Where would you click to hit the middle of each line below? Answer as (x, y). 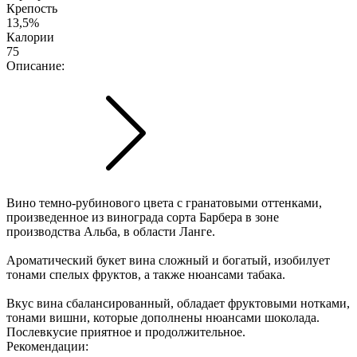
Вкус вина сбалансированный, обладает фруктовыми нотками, (178, 303)
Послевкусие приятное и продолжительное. (126, 331)
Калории (30, 37)
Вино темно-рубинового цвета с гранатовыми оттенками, (164, 202)
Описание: (35, 65)
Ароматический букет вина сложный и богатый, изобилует (168, 260)
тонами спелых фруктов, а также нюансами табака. (147, 274)
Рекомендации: (47, 346)
